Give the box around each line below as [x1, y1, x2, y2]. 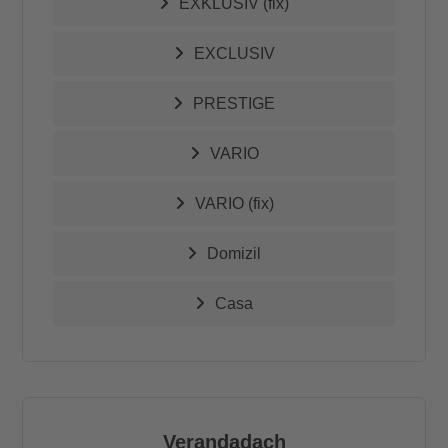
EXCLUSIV [193, 45, 275, 62]
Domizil [207, 245, 261, 262]
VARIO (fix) [194, 195, 274, 212]
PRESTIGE [193, 95, 275, 112]
